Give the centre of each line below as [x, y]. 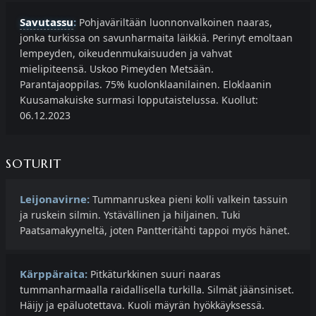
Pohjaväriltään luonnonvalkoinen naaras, [174, 23]
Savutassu [47, 22]
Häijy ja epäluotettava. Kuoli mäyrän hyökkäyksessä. [142, 305]
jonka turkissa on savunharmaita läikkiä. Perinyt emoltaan [156, 38]
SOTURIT [34, 164]
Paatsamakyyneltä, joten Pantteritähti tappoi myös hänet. [155, 231]
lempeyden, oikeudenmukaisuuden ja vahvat [126, 54]
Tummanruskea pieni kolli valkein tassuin [189, 200]
